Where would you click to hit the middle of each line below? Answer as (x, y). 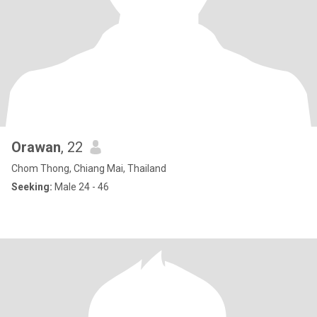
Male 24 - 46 (81, 187)
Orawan (36, 147)
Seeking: (32, 187)
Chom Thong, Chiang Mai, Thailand (89, 168)
